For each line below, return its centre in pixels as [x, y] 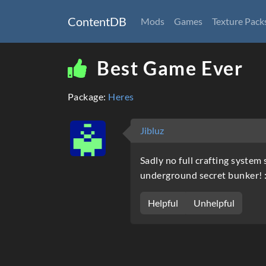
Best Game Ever [168, 68]
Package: [88, 96]
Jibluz [152, 130]
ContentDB [97, 21]
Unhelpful [214, 203]
